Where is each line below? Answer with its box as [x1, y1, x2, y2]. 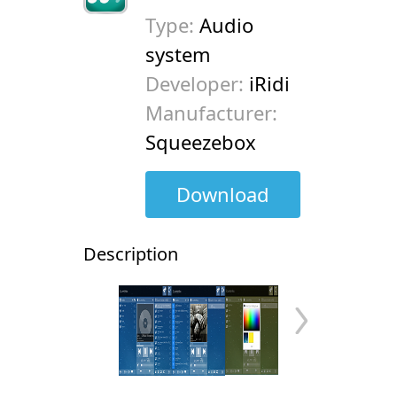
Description [83, 242, 178, 266]
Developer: [145, 70, 249, 97]
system [145, 41, 211, 67]
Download [176, 181, 269, 207]
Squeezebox [145, 128, 256, 155]
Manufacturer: [145, 99, 277, 126]
